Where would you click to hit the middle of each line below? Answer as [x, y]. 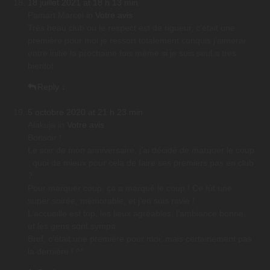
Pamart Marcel [56, 15]
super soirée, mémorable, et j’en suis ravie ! [111, 201]
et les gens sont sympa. [73, 226]
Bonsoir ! [45, 138]
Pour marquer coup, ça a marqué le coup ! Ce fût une [130, 188]
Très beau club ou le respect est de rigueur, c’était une [131, 28]
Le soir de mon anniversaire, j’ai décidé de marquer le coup [141, 150]
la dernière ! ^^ [56, 252]
